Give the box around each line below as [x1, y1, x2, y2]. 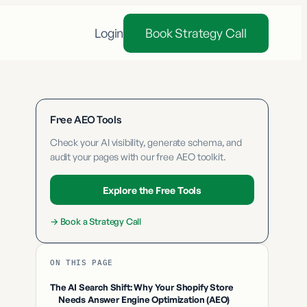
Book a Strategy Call [60, 216, 142, 227]
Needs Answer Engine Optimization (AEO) [58, 294, 230, 305]
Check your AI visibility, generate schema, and [50, 136, 242, 148]
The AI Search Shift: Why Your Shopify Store [50, 282, 234, 293]
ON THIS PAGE [50, 258, 113, 267]
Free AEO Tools [50, 114, 122, 126]
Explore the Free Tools [102, 184, 202, 196]
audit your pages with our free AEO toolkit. [50, 151, 226, 162]
